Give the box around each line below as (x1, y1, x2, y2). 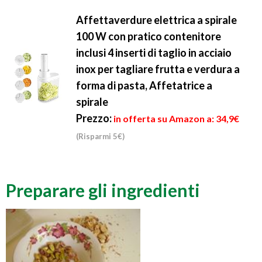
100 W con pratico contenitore (76, 29, 221, 43)
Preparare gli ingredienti (6, 179, 200, 201)
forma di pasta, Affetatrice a (76, 78, 212, 92)
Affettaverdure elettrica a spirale (76, 13, 237, 26)
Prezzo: (76, 111, 112, 125)
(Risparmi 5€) (76, 131, 125, 141)
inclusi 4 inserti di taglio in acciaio (76, 46, 232, 59)
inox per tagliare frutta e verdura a (76, 62, 240, 75)
